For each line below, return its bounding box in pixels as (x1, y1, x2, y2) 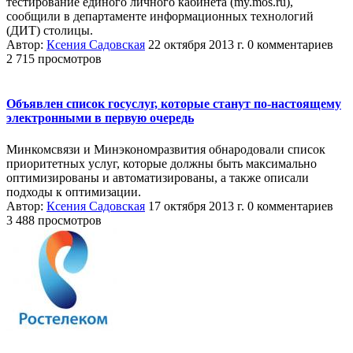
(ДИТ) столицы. (6, 24, 93, 37)
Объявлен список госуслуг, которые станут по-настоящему (6, 97, 341, 111)
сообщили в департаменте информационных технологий (6, 9, 314, 23)
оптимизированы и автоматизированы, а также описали (6, 170, 309, 184)
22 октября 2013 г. (148, 38, 244, 51)
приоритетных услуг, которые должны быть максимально (6, 156, 317, 170)
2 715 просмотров (6, 52, 102, 65)
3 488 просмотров (6, 213, 102, 227)
